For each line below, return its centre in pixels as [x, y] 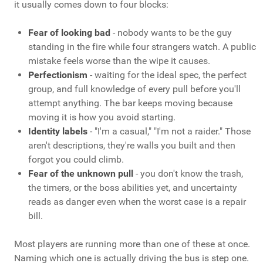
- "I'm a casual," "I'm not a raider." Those [169, 131]
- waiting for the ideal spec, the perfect [167, 75]
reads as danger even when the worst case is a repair [137, 202]
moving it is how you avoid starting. [102, 117]
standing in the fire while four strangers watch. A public [142, 47]
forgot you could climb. [76, 160]
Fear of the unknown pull [81, 174]
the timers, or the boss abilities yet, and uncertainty [133, 188]
